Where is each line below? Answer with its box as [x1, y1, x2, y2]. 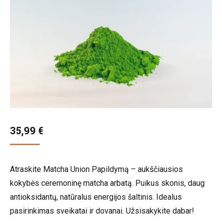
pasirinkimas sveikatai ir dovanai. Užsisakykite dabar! [10, 206, 194, 216]
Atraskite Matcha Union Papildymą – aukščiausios [10, 165, 183, 174]
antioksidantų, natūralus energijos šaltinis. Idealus [10, 192, 182, 202]
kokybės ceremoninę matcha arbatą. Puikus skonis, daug [10, 178, 205, 188]
